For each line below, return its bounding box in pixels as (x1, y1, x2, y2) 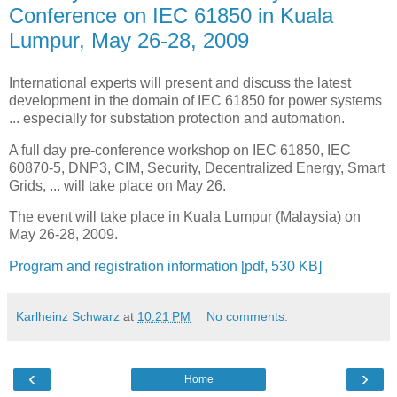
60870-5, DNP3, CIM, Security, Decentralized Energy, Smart (9, 160, 385, 175)
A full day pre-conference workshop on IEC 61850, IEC (9, 142, 351, 158)
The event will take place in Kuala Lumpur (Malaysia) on (9, 209, 361, 225)
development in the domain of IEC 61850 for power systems (9, 92, 382, 108)
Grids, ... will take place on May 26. (9, 177, 226, 193)
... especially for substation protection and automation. (9, 110, 345, 126)
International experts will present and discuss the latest (9, 74, 351, 90)
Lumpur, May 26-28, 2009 (9, 28, 249, 53)
